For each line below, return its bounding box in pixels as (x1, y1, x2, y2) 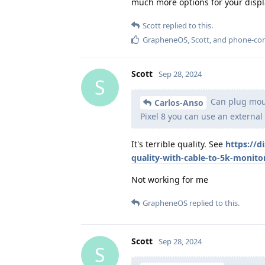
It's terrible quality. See (131, 138, 225, 150)
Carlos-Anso (154, 96, 203, 108)
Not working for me (131, 173, 208, 185)
